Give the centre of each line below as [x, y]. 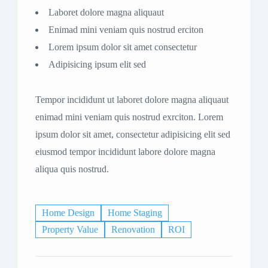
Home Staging [135, 213]
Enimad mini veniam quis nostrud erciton [126, 30]
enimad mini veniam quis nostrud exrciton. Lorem [129, 117]
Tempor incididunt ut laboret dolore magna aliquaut [132, 100]
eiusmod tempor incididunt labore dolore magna [125, 152]
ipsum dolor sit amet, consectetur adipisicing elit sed [133, 134]
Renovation [133, 229]
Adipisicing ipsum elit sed [97, 64]
